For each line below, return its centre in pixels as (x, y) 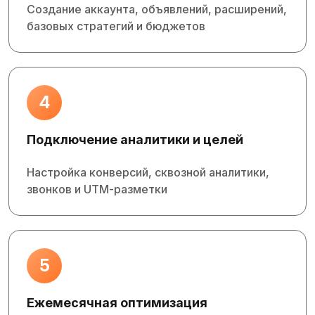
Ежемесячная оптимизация (117, 303)
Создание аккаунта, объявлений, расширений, (157, 9)
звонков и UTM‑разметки (97, 189)
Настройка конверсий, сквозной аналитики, (148, 172)
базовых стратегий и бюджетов (116, 26)
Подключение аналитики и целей (135, 140)
